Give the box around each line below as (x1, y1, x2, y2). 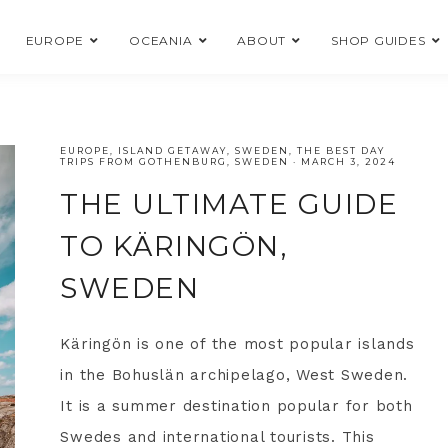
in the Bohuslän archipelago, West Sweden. (60, 366, 409, 384)
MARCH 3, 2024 (301, 156, 397, 167)
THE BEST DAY (297, 145, 386, 156)
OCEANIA (129, 33, 193, 48)
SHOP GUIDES (331, 33, 426, 48)
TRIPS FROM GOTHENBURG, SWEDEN (60, 156, 290, 167)
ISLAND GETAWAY (118, 145, 228, 156)
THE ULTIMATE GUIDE (60, 187, 399, 221)
